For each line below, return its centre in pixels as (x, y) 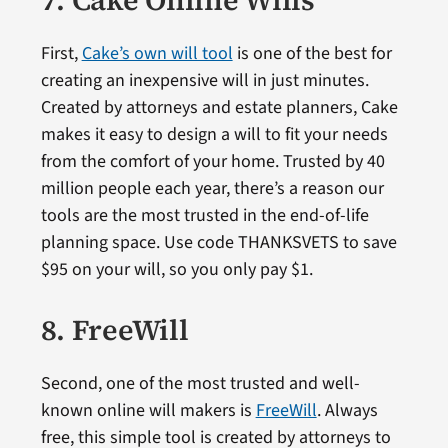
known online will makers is (148, 411)
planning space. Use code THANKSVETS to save (218, 243)
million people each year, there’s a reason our (212, 189)
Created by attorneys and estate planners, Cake (219, 108)
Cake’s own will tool (157, 54)
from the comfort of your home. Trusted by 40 (212, 162)
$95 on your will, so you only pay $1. (176, 270)
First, (61, 54)
